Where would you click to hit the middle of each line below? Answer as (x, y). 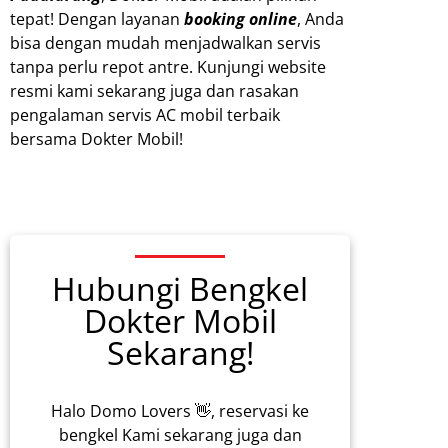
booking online (240, 18)
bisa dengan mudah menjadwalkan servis (165, 42)
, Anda (320, 18)
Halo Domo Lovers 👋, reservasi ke (180, 411)
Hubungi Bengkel (180, 289)
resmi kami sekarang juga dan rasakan (154, 90)
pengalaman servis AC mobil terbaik (145, 114)
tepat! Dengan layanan (97, 18)
